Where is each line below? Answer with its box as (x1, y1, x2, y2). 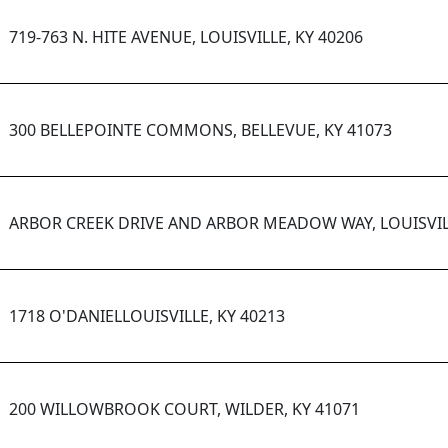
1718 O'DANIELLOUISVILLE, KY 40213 (9, 305, 285, 328)
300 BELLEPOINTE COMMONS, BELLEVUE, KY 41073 (9, 119, 392, 142)
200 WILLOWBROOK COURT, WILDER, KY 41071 (9, 398, 360, 421)
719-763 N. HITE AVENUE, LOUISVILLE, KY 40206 (9, 26, 363, 49)
